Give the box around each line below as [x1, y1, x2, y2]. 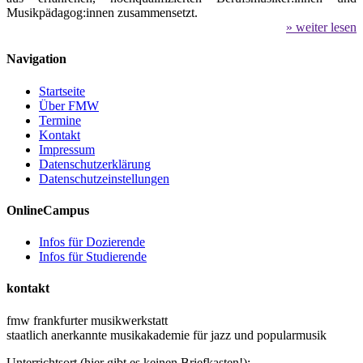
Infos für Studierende [39, 250, 147, 264]
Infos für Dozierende [39, 235, 145, 250]
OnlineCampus [6, 203, 89, 217]
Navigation [6, 52, 66, 66]
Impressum [39, 142, 95, 156]
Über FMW [39, 98, 99, 113]
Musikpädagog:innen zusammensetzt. [6, 6, 198, 20]
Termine [39, 113, 81, 127]
